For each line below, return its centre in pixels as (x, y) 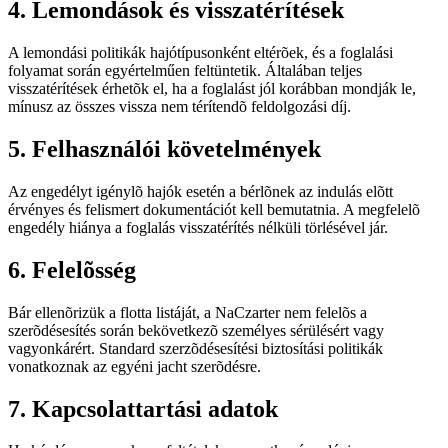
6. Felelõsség (72, 269)
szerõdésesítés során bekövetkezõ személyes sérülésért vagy (196, 330)
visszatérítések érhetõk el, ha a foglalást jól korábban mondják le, (212, 88)
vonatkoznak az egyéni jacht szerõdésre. (134, 366)
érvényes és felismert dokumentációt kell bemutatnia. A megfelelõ (214, 209)
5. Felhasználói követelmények (164, 148)
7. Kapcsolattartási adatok (143, 408)
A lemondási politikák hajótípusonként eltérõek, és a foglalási (200, 52)
